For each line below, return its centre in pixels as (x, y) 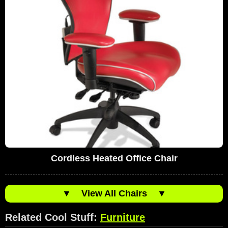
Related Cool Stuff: (53, 217)
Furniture (123, 217)
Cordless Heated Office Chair (114, 158)
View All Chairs (114, 193)
